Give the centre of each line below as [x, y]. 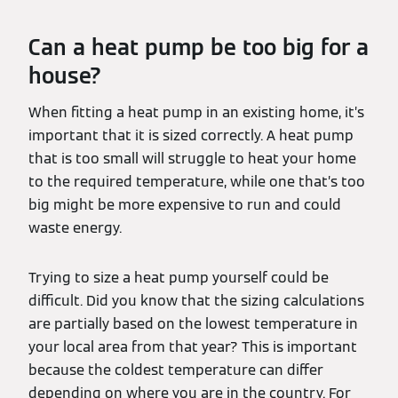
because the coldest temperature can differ [176, 370]
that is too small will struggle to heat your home [192, 159]
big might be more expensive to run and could [185, 205]
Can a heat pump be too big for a [199, 48]
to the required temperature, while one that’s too [197, 182]
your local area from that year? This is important [193, 347]
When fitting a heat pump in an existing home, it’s [196, 113]
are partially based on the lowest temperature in [193, 324]
